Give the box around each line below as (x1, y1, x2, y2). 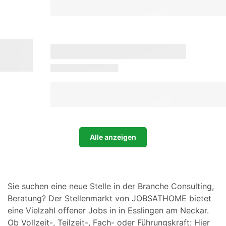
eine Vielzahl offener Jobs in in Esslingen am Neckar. (8, 205, 209, 215)
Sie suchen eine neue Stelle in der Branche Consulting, (8, 181, 214, 191)
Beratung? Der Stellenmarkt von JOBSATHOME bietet (8, 193, 211, 203)
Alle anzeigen (90, 133, 136, 141)
